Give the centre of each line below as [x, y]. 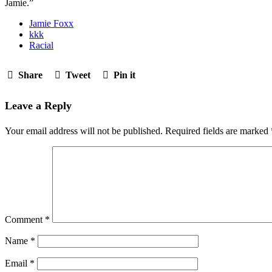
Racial [41, 45]
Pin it [124, 75]
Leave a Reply [38, 105]
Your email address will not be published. [84, 131]
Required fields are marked [218, 131]
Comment [25, 220]
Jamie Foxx [51, 23]
